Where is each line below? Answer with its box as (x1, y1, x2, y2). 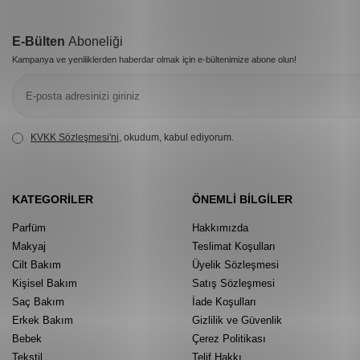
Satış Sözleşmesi (192, 276, 275, 289)
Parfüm (12, 221, 46, 234)
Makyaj (12, 239, 46, 252)
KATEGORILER (12, 192, 93, 206)
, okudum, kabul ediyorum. (119, 131, 234, 143)
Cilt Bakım (12, 258, 61, 271)
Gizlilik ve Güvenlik (192, 313, 282, 326)
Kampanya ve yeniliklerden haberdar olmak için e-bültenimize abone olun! (12, 54, 297, 64)
